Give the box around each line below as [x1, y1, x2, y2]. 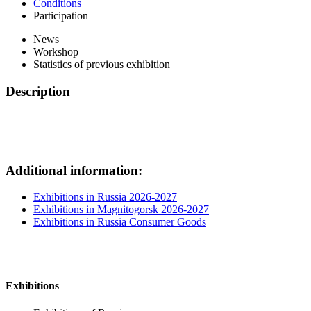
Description [6, 84, 70, 99]
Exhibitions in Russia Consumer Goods [33, 216, 206, 228]
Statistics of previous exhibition [33, 58, 170, 71]
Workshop [33, 46, 78, 58]
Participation [33, 10, 88, 22]
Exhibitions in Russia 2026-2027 [33, 191, 177, 203]
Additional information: [6, 162, 142, 178]
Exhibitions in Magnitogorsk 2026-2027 [33, 203, 209, 216]
